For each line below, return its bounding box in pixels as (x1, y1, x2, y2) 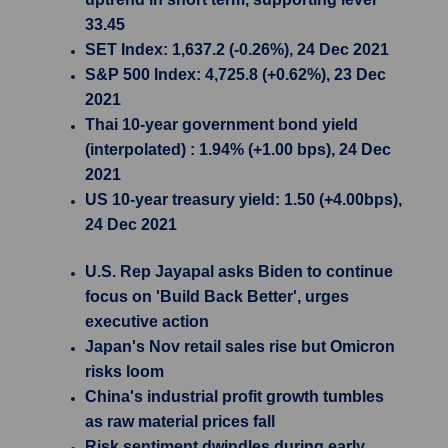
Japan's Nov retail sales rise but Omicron (85, 338, 395, 355)
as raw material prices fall (85, 413, 275, 430)
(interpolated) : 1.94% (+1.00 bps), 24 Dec (85, 141, 391, 158)
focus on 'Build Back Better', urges (85, 288, 349, 305)
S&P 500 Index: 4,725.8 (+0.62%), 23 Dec (85, 66, 386, 83)
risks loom (85, 363, 164, 380)
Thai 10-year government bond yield (85, 116, 358, 133)
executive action (85, 313, 209, 330)
